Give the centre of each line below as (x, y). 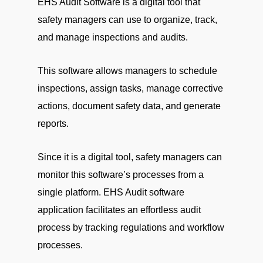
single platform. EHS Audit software (111, 192)
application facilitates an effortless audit (119, 210)
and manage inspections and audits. (113, 37)
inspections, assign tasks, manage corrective (130, 88)
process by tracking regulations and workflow (131, 227)
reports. (53, 124)
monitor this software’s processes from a (121, 175)
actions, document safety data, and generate (129, 106)
